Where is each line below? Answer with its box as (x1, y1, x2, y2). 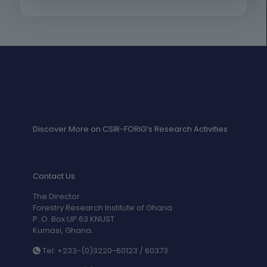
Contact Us (33, 170, 75, 182)
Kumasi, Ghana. (33, 225, 93, 236)
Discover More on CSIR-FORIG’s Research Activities (33, 123, 228, 135)
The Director (33, 191, 80, 202)
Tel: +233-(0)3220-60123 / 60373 (41, 245, 168, 256)
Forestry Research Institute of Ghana (33, 202, 172, 213)
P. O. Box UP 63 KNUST (33, 213, 114, 225)
